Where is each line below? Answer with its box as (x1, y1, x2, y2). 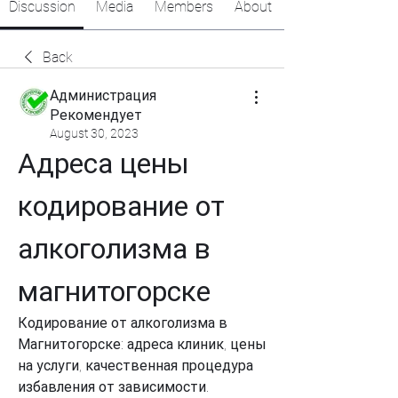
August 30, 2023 (50, 126, 139, 140)
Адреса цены (18, 147, 189, 180)
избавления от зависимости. (18, 378, 209, 395)
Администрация (50, 87, 156, 104)
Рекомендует (50, 107, 142, 123)
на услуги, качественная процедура (18, 357, 253, 374)
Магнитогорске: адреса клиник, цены (18, 336, 267, 353)
